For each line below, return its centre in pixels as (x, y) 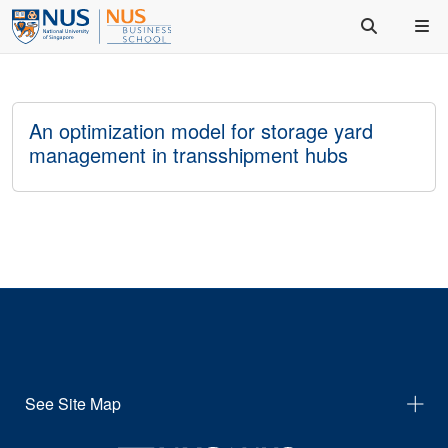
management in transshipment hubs (188, 154)
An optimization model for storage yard (201, 130)
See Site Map (73, 403)
